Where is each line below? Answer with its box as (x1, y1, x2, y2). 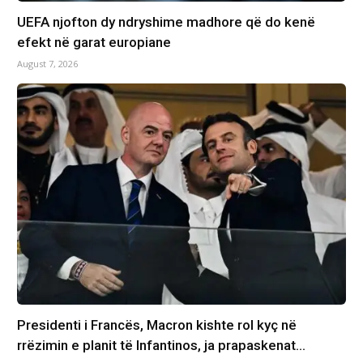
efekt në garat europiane (16, 34, 171, 51)
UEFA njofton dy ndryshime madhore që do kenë (16, 14, 315, 31)
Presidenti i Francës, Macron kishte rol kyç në (16, 316, 297, 333)
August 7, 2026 (16, 58, 78, 70)
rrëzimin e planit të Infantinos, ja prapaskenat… (16, 336, 305, 353)
